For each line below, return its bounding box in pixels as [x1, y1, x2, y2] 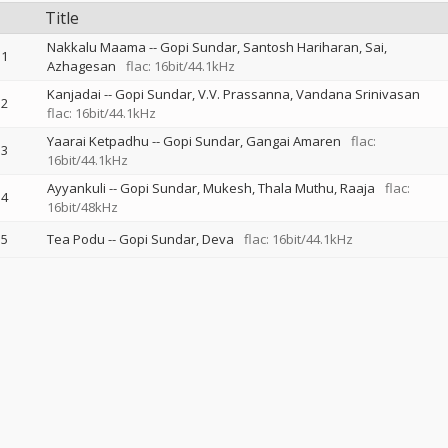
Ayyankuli [46, 179, 106, 197]
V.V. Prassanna [197, 85, 290, 103]
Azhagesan [46, 57, 116, 75]
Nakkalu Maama [46, 38, 146, 56]
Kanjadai [46, 85, 101, 103]
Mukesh [202, 179, 252, 197]
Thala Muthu [257, 179, 334, 197]
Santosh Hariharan [242, 38, 359, 56]
